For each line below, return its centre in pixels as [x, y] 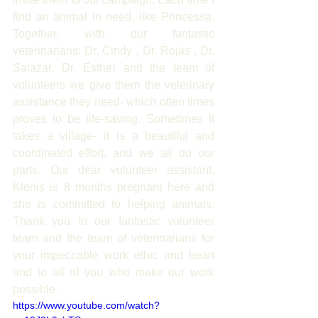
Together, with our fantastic [114, 34]
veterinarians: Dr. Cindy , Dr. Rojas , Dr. [114, 51]
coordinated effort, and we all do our [114, 153]
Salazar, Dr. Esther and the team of [114, 68]
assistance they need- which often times [114, 102]
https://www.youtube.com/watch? [86, 305]
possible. [35, 289]
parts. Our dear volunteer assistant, [114, 170]
